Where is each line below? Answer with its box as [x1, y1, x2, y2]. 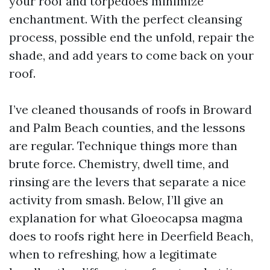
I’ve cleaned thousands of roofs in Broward [9, 102, 252, 117]
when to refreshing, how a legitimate [9, 246, 217, 262]
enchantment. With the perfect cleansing [9, 11, 242, 27]
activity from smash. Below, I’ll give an [9, 192, 224, 207]
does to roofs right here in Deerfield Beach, [9, 228, 253, 243]
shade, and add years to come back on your [9, 48, 254, 63]
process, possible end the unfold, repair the [9, 30, 254, 45]
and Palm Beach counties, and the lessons [9, 120, 245, 135]
